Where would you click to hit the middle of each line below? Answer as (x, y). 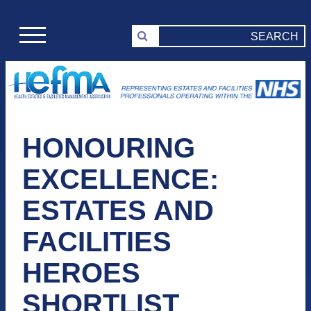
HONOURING (109, 148)
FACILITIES (97, 242)
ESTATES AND (118, 211)
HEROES (81, 273)
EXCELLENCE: (120, 179)
